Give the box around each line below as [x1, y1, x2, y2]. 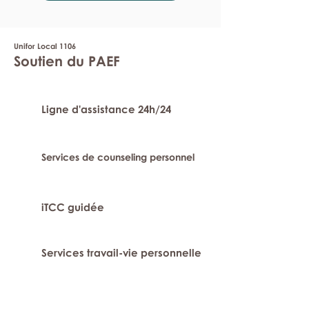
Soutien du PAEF [14, 52, 120, 69]
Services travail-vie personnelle [41, 246, 201, 259]
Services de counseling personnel [41, 151, 195, 163]
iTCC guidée [41, 201, 104, 213]
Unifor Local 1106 [14, 41, 76, 50]
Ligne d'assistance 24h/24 [41, 103, 171, 115]
